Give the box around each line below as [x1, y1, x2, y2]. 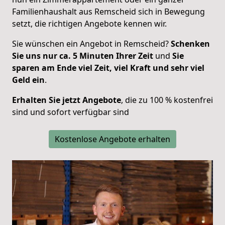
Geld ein [12, 74, 45, 85]
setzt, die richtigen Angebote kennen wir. [12, 18, 167, 29]
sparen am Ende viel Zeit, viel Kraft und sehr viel [12, 62, 204, 73]
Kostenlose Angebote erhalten [55, 133, 170, 145]
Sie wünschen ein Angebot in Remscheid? [12, 38, 171, 49]
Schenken [171, 38, 210, 49]
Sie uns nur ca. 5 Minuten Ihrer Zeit [12, 50, 153, 61]
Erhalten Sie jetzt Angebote [12, 94, 121, 105]
